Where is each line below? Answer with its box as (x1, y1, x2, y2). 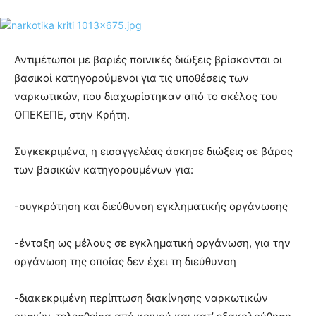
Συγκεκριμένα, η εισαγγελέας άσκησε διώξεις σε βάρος (14, 145, 293, 159)
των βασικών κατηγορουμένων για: (14, 163, 193, 177)
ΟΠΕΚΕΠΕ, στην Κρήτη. (14, 108, 130, 122)
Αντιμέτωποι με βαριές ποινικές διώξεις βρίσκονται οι (14, 53, 282, 67)
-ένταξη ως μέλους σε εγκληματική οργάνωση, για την (14, 236, 291, 250)
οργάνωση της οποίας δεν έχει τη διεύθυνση (14, 255, 236, 269)
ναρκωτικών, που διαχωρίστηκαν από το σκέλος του (14, 90, 278, 104)
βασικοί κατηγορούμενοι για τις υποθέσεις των (14, 71, 249, 85)
